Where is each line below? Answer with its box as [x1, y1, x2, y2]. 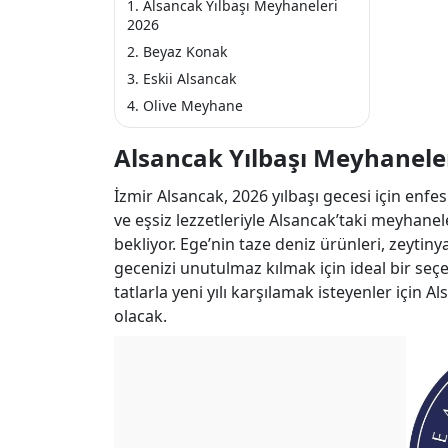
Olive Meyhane [143, 96, 243, 115]
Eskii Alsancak [143, 69, 236, 88]
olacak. [114, 305, 167, 327]
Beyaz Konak [143, 42, 227, 61]
